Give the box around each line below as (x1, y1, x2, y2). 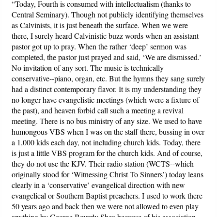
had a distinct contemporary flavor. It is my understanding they (12, 84, 202, 94)
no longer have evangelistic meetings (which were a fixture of (12, 94, 200, 105)
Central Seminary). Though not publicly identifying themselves (12, 9, 204, 20)
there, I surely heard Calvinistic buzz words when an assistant (12, 31, 199, 41)
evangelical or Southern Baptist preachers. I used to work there (12, 190, 203, 201)
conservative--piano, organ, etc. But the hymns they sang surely (12, 73, 205, 84)
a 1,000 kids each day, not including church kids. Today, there (12, 137, 201, 148)
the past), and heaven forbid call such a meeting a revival (12, 105, 184, 116)
